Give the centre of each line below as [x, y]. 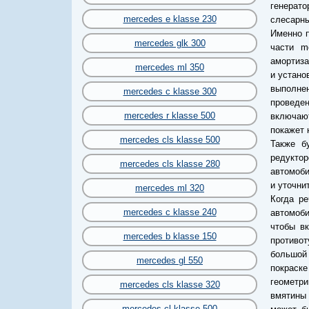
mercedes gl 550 [170, 260]
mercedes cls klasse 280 [170, 164]
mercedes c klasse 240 [170, 212]
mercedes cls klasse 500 [170, 140]
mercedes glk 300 [170, 43]
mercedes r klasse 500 [170, 116]
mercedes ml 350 [170, 67]
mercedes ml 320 [170, 188]
